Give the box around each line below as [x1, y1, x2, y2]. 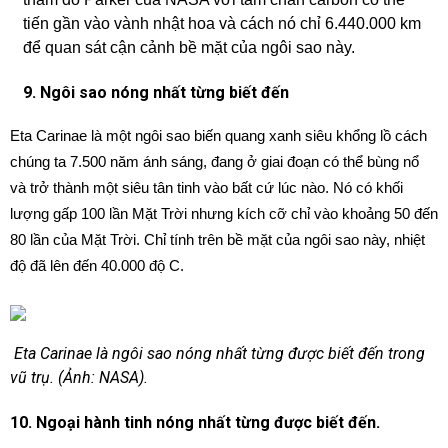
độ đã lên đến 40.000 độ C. [10, 257, 184, 274]
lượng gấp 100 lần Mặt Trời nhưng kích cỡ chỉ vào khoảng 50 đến [10, 205, 438, 222]
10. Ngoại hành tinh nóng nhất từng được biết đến [10, 413, 376, 432]
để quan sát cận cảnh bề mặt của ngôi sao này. [22, 39, 355, 56]
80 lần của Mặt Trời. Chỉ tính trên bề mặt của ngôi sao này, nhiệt [10, 231, 425, 248]
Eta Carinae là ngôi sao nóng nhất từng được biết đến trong [10, 344, 425, 363]
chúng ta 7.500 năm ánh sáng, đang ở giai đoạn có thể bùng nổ [10, 153, 419, 170]
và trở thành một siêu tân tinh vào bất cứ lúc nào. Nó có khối [10, 179, 403, 196]
